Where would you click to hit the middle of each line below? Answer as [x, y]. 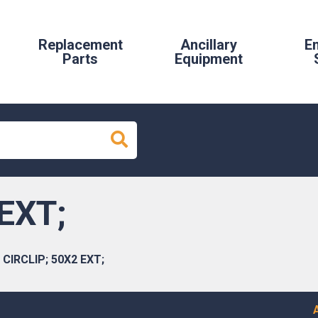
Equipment [208, 59]
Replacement [80, 45]
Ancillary [208, 45]
